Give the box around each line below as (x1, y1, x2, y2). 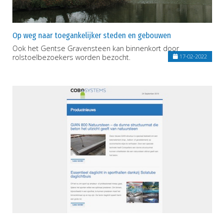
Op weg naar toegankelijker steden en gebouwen (12, 30, 171, 40)
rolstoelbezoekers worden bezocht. (12, 52, 130, 62)
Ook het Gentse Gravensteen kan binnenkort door (12, 43, 179, 53)
